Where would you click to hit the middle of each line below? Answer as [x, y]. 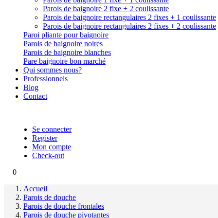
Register [45, 138]
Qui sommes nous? [53, 70]
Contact [35, 96]
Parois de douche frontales [64, 206]
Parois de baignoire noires [63, 44]
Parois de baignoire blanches [67, 52]
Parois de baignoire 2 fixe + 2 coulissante [106, 9]
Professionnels [45, 79]
